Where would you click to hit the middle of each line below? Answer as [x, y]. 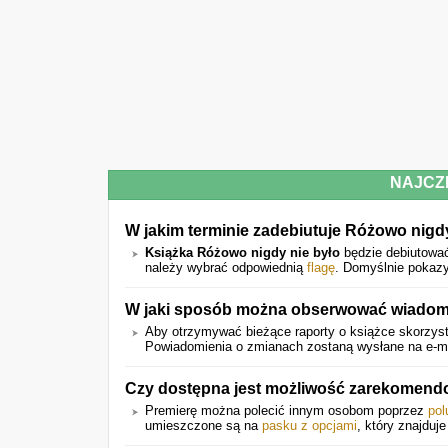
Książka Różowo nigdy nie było [242, 252]
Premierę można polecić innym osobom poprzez [286, 410]
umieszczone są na [203, 425]
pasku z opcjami [309, 425]
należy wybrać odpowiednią [226, 267]
